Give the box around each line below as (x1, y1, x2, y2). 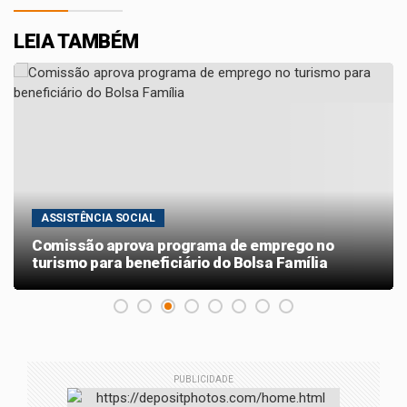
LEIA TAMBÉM (14, 30, 139, 53)
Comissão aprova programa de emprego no (32, 236, 333, 254)
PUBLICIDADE (174, 374, 233, 384)
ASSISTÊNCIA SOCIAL (41, 212, 155, 224)
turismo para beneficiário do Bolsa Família (32, 253, 327, 272)
